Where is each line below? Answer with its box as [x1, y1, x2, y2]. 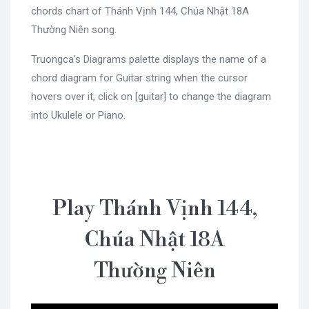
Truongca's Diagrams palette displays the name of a [31, 52, 266, 66]
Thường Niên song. [31, 23, 117, 36]
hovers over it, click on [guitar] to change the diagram [31, 90, 271, 103]
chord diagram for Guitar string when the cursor [31, 71, 248, 84]
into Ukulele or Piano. [31, 108, 126, 121]
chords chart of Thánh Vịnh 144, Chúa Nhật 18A [31, 4, 249, 17]
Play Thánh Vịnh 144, [52, 195, 257, 222]
